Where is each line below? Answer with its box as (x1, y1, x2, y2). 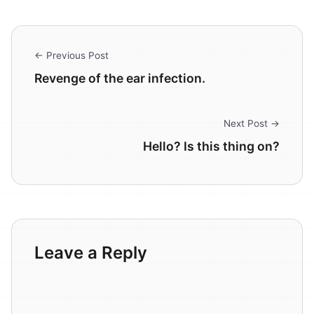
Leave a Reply (34, 243, 147, 264)
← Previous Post (34, 50, 109, 62)
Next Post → (224, 118, 280, 130)
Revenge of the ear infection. (34, 71, 205, 86)
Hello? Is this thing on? (143, 139, 280, 154)
